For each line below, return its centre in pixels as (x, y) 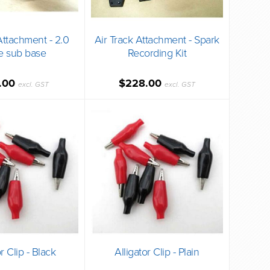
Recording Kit (157, 53)
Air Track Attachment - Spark (157, 39)
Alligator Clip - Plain (157, 252)
